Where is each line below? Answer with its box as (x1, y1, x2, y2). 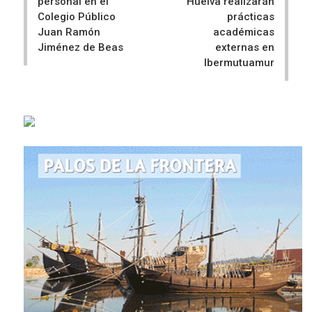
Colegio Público (38, 10, 116, 24)
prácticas (227, 10, 274, 24)
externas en (215, 41, 274, 54)
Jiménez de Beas (38, 41, 123, 54)
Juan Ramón (38, 26, 100, 39)
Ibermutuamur (204, 56, 274, 70)
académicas (213, 26, 274, 39)
